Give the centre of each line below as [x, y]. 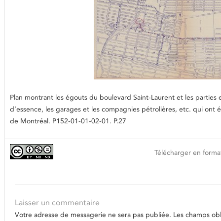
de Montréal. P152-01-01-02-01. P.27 [68, 121]
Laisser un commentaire [57, 203]
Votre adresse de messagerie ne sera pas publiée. [93, 215]
